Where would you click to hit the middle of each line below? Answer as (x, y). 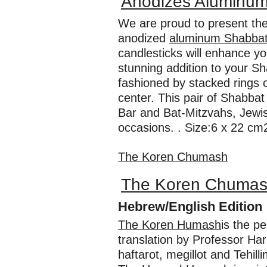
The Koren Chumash (173, 157)
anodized (144, 38)
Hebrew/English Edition (190, 207)
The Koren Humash (170, 225)
